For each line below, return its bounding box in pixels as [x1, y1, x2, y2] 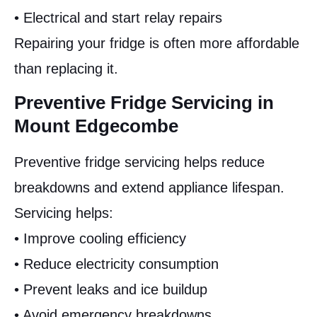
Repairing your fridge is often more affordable [14, 35, 299, 51]
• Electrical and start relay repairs [14, 9, 222, 25]
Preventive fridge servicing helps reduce [14, 154, 265, 170]
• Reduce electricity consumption [14, 255, 219, 272]
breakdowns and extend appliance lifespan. [14, 179, 284, 195]
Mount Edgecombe [14, 115, 178, 137]
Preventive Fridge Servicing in [14, 91, 274, 113]
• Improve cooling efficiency [14, 230, 186, 246]
